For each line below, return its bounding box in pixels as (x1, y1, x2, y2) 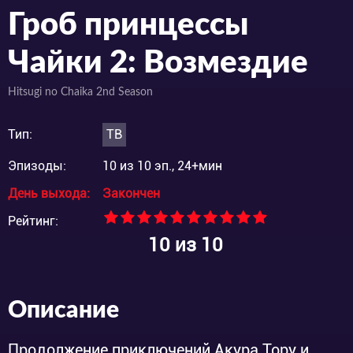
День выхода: (8, 185, 90, 201)
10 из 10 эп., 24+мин (102, 158, 222, 173)
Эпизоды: (8, 158, 66, 173)
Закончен (102, 185, 160, 201)
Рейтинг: (8, 213, 58, 229)
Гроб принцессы (8, 9, 248, 41)
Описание (8, 298, 119, 322)
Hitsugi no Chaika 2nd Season (8, 86, 153, 98)
